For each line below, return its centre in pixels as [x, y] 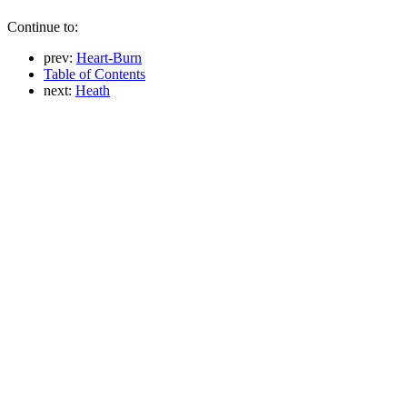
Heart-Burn [109, 57]
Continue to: [43, 26]
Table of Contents [94, 74]
